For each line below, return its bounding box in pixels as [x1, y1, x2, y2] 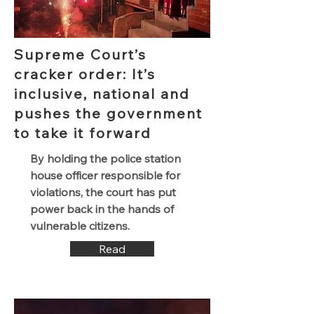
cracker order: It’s [14, 65, 156, 83]
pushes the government [14, 104, 203, 122]
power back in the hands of [30, 202, 174, 216]
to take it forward [14, 124, 151, 142]
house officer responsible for [30, 168, 180, 182]
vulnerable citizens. [30, 219, 130, 233]
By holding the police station [30, 151, 181, 165]
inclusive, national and [14, 85, 190, 102]
